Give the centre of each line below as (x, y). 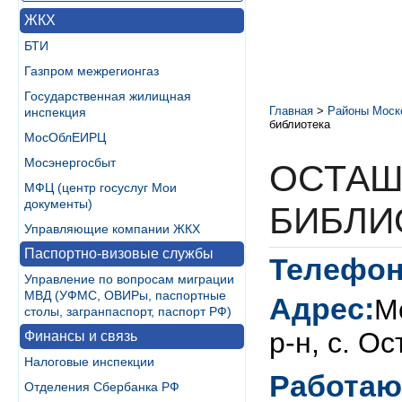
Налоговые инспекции (89, 362)
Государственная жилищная (108, 96)
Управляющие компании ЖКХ (112, 229)
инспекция (55, 112)
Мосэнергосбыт (70, 162)
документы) (58, 204)
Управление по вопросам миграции (129, 279)
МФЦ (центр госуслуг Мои (100, 188)
